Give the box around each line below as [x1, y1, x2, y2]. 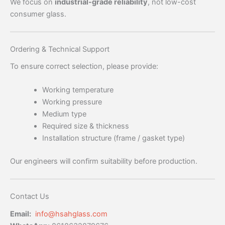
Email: [10, 209, 31, 218]
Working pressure [42, 97, 102, 107]
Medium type [42, 109, 86, 119]
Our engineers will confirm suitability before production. [10, 157, 197, 166]
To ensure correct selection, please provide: [10, 61, 158, 71]
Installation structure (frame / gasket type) [42, 134, 185, 143]
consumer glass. [10, 9, 66, 19]
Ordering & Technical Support [10, 44, 109, 54]
